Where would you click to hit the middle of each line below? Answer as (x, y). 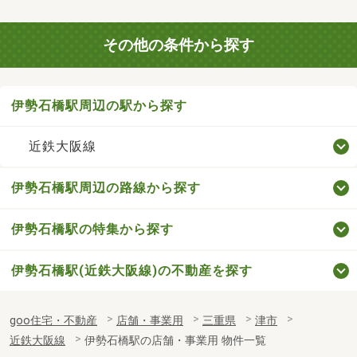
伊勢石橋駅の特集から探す (92, 229)
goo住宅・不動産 (53, 320)
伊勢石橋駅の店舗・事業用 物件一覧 (175, 340)
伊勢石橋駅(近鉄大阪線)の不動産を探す (132, 270)
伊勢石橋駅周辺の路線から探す (106, 187)
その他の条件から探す (178, 45)
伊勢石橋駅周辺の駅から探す (99, 105)
